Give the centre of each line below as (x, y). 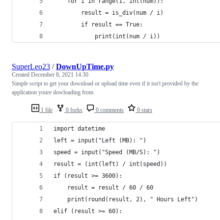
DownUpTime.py (85, 66)
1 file (46, 110)
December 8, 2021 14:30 (60, 74)
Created (21, 74)
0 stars (144, 110)
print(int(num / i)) (107, 36)
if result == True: (98, 24)
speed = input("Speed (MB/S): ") (107, 152)
